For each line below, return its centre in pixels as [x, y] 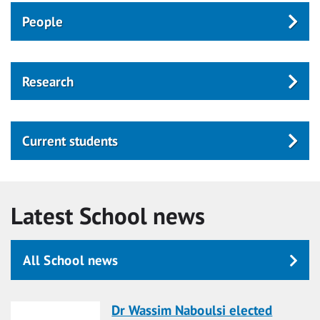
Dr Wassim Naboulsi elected [192, 309]
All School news [70, 260]
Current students [70, 141]
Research [48, 81]
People [42, 21]
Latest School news [108, 216]
